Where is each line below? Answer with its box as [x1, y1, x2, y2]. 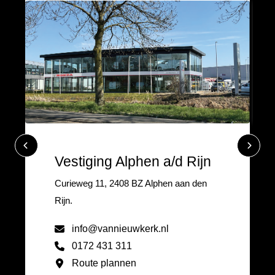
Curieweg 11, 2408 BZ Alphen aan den [55, 178, 207, 189]
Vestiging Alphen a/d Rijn [55, 153, 211, 170]
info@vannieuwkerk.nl [72, 223, 169, 234]
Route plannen [72, 257, 136, 268]
